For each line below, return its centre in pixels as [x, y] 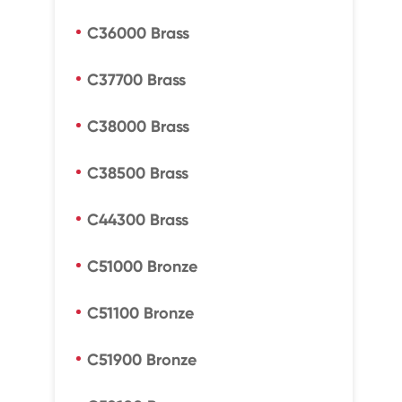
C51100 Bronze [140, 313]
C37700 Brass [136, 80]
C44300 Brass [137, 220]
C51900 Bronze [141, 360]
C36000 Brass [138, 33]
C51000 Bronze [142, 267]
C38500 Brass [137, 173]
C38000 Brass [138, 127]
